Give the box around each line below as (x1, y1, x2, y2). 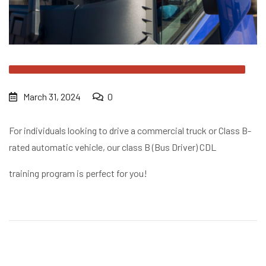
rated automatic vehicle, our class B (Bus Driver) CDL (9, 141, 216, 153)
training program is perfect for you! (9, 167, 147, 179)
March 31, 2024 (21, 91, 81, 103)
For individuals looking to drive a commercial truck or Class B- (9, 125, 251, 137)
